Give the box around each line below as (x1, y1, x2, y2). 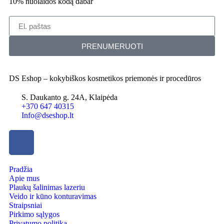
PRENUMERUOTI (81, 41, 143, 50)
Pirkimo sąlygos (9, 210, 59, 218)
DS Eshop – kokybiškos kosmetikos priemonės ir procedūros (9, 74, 201, 82)
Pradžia (9, 165, 32, 173)
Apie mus (9, 174, 39, 182)
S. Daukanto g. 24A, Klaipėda (21, 93, 117, 101)
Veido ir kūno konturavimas (9, 192, 96, 200)
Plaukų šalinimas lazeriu (9, 183, 85, 191)
